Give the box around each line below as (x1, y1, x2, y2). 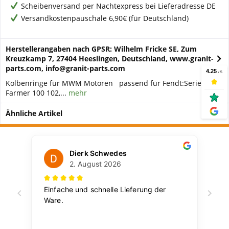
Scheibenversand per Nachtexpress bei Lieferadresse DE (21, 1, 216, 11)
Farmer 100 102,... (6, 88, 66, 98)
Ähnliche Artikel (6, 108, 62, 118)
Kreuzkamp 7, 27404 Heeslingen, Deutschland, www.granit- (6, 54, 214, 63)
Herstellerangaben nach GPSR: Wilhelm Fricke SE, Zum (6, 44, 197, 54)
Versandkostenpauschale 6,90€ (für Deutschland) (21, 13, 189, 23)
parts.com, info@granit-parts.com (6, 63, 125, 73)
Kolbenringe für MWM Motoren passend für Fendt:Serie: (6, 78, 203, 88)
